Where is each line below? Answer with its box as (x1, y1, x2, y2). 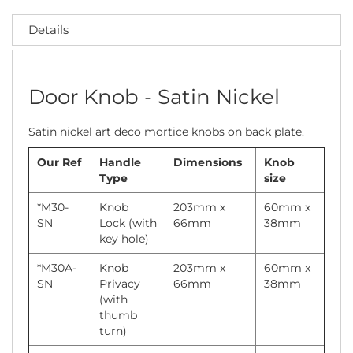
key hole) (99, 231, 149, 246)
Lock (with (99, 215, 157, 230)
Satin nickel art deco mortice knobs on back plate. (28, 124, 304, 139)
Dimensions (173, 154, 242, 169)
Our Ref (37, 154, 81, 169)
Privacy (99, 276, 140, 291)
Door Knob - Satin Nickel (28, 84, 280, 110)
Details (28, 21, 69, 37)
